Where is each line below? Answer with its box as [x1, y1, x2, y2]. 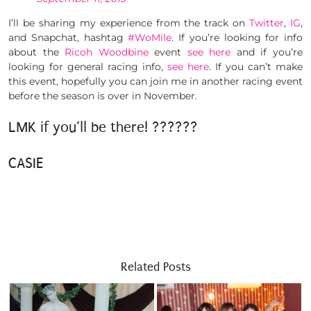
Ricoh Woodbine [65, 46, 149, 59]
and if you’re [230, 46, 303, 59]
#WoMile [128, 31, 172, 44]
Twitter [249, 17, 285, 30]
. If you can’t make [209, 60, 303, 74]
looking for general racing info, [8, 60, 167, 74]
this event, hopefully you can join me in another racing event [8, 75, 303, 88]
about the [8, 46, 65, 59]
